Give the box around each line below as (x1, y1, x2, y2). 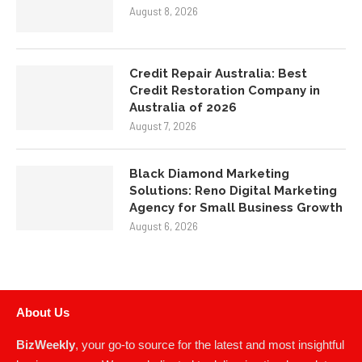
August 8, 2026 (129, 5, 198, 19)
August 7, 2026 (129, 120, 196, 133)
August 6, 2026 (129, 220, 198, 234)
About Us (16, 305, 69, 320)
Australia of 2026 (129, 100, 237, 116)
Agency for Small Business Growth (129, 200, 343, 216)
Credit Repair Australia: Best (129, 66, 307, 82)
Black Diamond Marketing (129, 166, 289, 182)
